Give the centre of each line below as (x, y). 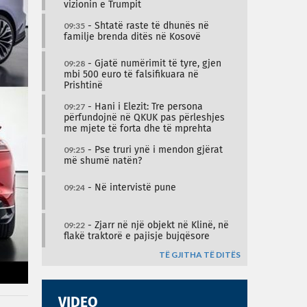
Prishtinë (83, 86)
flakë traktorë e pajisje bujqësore (137, 236)
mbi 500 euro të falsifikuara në (131, 75)
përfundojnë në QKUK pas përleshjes (144, 118)
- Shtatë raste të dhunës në (147, 26)
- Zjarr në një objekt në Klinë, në (157, 225)
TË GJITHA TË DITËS (200, 255)
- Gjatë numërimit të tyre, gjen (153, 64)
